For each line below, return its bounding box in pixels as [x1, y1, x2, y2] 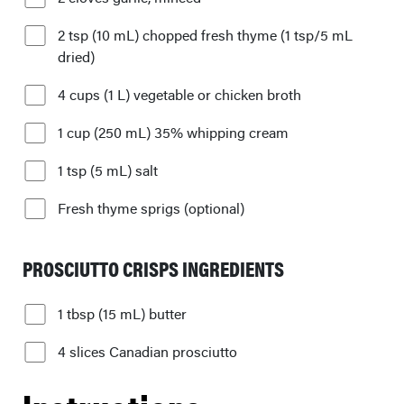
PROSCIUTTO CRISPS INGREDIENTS [23, 253, 284, 284]
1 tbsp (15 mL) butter [58, 303, 187, 324]
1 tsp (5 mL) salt [58, 161, 158, 180]
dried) [58, 47, 95, 67]
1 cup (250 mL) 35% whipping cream [58, 123, 289, 142]
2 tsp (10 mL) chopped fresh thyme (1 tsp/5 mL [58, 25, 353, 45]
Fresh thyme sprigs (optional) [58, 198, 244, 218]
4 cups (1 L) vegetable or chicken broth [58, 85, 301, 105]
